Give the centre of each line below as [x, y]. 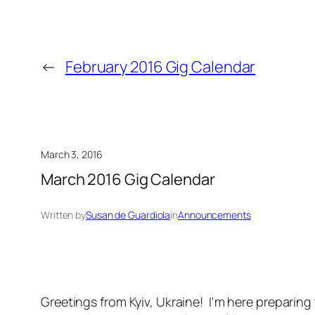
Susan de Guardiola [128, 215]
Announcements [214, 215]
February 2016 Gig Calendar [160, 66]
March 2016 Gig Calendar [128, 180]
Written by [63, 215]
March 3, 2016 [72, 154]
